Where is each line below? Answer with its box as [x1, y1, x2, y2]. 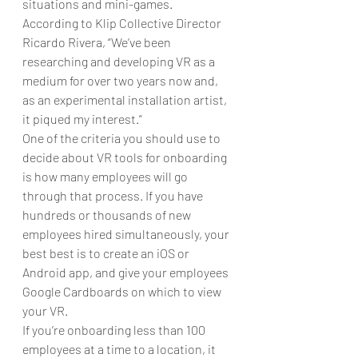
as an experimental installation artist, [22, 91, 229, 107]
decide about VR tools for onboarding [22, 149, 229, 165]
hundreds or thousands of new [22, 206, 193, 222]
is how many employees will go [22, 168, 190, 184]
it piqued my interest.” [22, 110, 142, 126]
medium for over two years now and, [22, 72, 221, 88]
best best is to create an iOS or [22, 245, 192, 261]
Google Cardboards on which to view [22, 283, 224, 299]
